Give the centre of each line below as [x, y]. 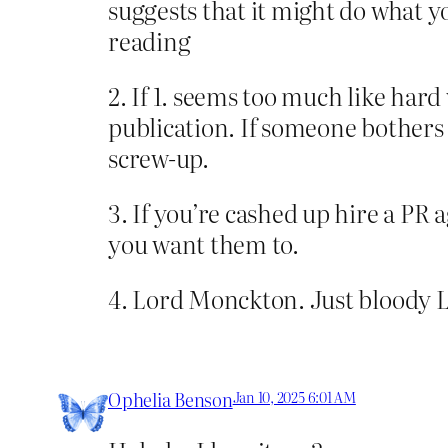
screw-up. [158, 157]
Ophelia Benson [170, 399]
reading [149, 40]
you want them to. [203, 243]
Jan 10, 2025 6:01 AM [294, 396]
